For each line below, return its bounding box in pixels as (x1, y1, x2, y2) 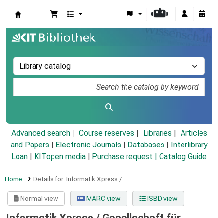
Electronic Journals (55, 140, 121, 150)
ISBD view (145, 195, 178, 203)
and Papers (10, 140, 49, 150)
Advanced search (11, 128, 70, 138)
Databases (127, 140, 164, 150)
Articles (180, 128, 207, 138)
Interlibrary (170, 140, 208, 150)
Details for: (33, 175, 66, 183)
